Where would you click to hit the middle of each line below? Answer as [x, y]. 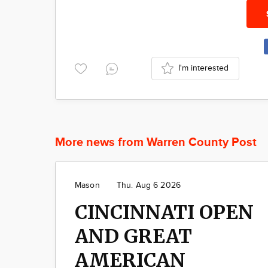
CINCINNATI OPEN [164, 212]
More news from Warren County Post [156, 142]
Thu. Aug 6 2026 [148, 185]
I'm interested [204, 68]
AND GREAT [133, 236]
